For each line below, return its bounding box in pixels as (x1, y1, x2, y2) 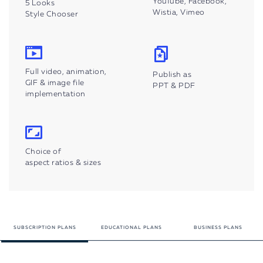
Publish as (153, 70, 192, 79)
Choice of (25, 147, 62, 156)
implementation (25, 90, 86, 98)
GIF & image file (25, 79, 85, 87)
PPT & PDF (153, 82, 195, 90)
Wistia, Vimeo (153, 9, 205, 17)
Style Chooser (25, 11, 79, 19)
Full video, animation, (25, 68, 107, 76)
